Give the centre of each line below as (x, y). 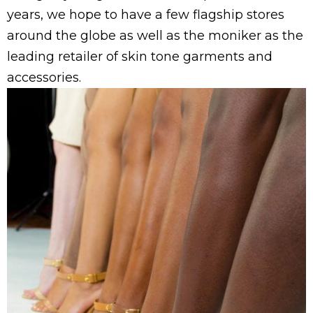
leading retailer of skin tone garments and (140, 57)
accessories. (44, 78)
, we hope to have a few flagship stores (162, 15)
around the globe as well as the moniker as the (155, 36)
